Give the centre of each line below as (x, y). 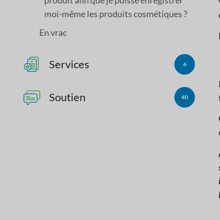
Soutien (67, 97)
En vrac (53, 32)
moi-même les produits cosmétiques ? (116, 14)
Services (69, 64)
